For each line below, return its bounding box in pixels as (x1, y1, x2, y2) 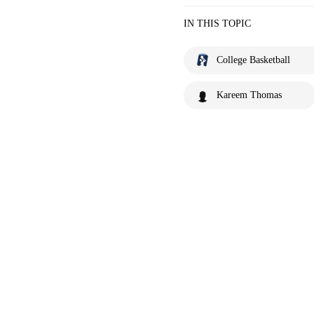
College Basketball (217, 55, 290, 65)
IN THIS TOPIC (184, 18, 251, 29)
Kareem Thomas (217, 90, 282, 100)
